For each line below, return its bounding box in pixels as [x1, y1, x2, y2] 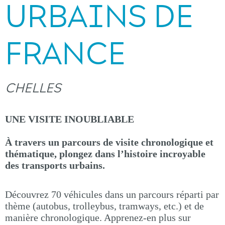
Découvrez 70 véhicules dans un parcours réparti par [5, 189, 219, 200]
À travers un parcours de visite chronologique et [5, 137, 213, 148]
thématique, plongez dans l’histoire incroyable [5, 148, 205, 159]
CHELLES [5, 80, 61, 96]
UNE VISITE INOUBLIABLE [5, 114, 134, 125]
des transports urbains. [5, 160, 105, 171]
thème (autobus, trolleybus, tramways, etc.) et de [5, 200, 204, 211]
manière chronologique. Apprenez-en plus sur [5, 212, 191, 223]
